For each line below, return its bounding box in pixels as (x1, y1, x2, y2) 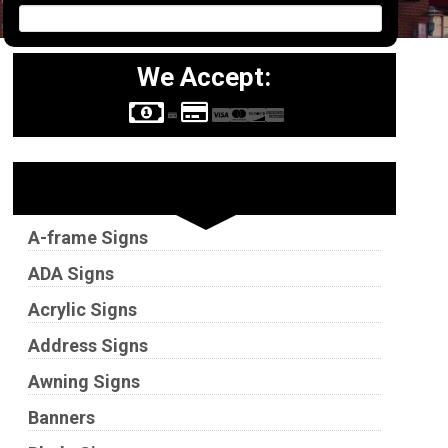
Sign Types (22, 171, 171, 206)
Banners (27, 407, 95, 428)
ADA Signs (27, 263, 114, 284)
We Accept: (137, 62, 272, 92)
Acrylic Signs (27, 299, 137, 320)
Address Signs (27, 335, 148, 356)
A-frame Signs (27, 227, 148, 248)
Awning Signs (27, 371, 140, 392)
